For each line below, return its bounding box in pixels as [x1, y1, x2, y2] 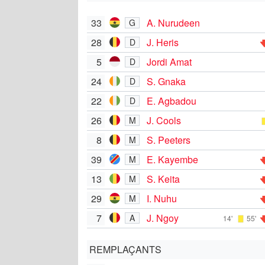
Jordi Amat [147, 54, 192, 69]
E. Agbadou [147, 93, 196, 108]
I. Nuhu [147, 191, 177, 205]
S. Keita [147, 172, 180, 186]
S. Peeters [147, 132, 190, 147]
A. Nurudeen [147, 15, 200, 30]
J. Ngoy [147, 211, 179, 225]
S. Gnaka [147, 74, 186, 88]
